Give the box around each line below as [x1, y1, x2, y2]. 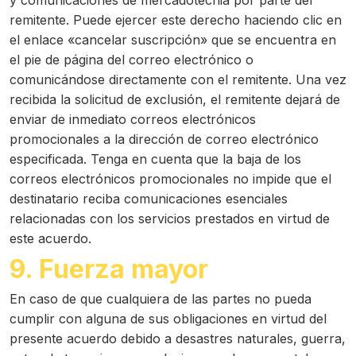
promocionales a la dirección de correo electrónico [10, 131, 319, 147]
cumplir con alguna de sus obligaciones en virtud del [10, 311, 327, 327]
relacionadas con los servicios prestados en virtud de [10, 211, 330, 226]
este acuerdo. [10, 230, 91, 246]
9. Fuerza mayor [10, 253, 208, 284]
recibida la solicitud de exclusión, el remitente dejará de [10, 91, 340, 107]
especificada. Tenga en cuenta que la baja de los [10, 151, 301, 167]
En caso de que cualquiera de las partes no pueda [10, 291, 311, 307]
